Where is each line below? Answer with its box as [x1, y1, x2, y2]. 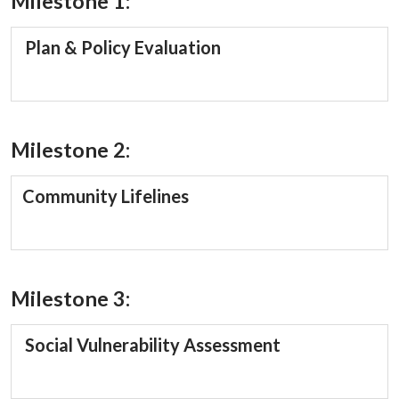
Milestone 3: [11, 286, 130, 312]
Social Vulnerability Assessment [25, 334, 281, 356]
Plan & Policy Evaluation [25, 37, 221, 59]
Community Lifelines [22, 185, 189, 208]
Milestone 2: [11, 137, 130, 163]
